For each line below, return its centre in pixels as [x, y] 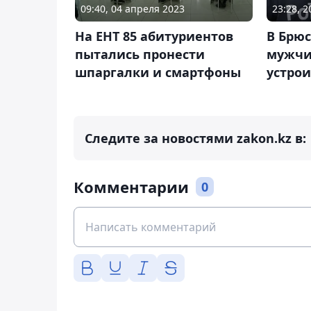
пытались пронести [140, 54]
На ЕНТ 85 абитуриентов [154, 36]
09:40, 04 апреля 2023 [133, 8]
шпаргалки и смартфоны [158, 72]
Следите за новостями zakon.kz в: [195, 138]
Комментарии [131, 187]
